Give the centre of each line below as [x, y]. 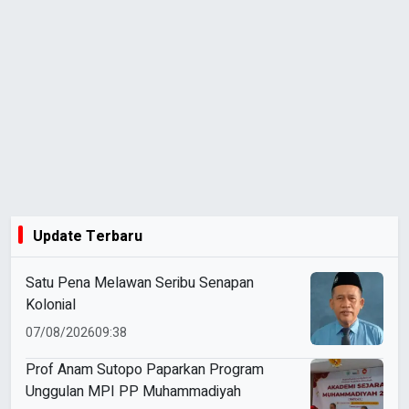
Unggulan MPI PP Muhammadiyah [133, 392]
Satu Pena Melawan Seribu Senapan [140, 283]
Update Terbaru [88, 237]
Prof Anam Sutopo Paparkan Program [145, 370]
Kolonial [51, 305]
